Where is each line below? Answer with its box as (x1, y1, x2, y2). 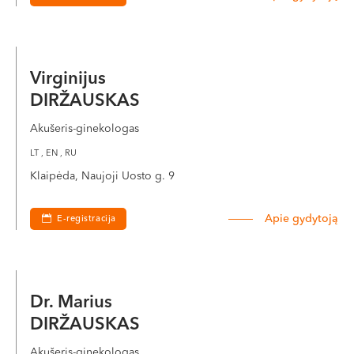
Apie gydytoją (265, 213, 338, 224)
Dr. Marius (30, 294, 117, 311)
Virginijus (30, 70, 111, 88)
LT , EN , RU (30, 149, 77, 158)
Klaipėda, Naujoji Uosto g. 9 (30, 171, 175, 182)
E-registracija (57, 215, 116, 224)
